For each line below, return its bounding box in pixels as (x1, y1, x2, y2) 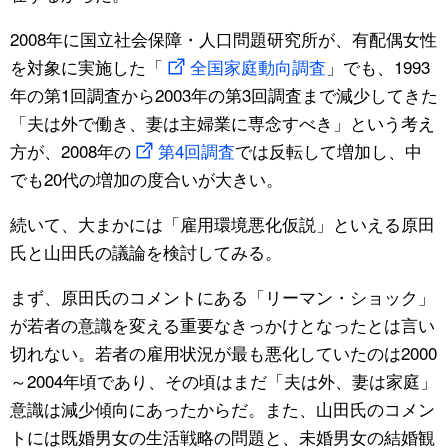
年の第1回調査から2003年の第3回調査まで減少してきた (10, 81, 438, 107)
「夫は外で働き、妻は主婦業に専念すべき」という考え (10, 109, 435, 135)
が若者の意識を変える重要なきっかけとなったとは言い (10, 311, 435, 337)
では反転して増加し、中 (234, 137, 422, 163)
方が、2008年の (10, 137, 131, 163)
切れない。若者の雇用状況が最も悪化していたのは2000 (10, 339, 437, 365)
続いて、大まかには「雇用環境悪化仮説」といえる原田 (10, 210, 435, 236)
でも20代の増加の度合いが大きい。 (10, 165, 283, 191)
